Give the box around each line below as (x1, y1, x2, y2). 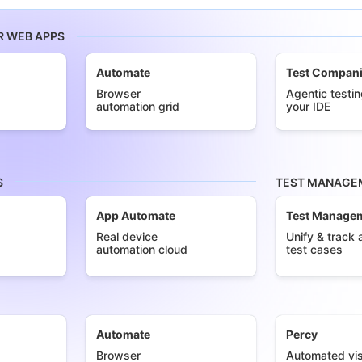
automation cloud (96, 242, 187, 257)
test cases (286, 242, 343, 257)
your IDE (286, 99, 330, 113)
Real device (96, 229, 158, 244)
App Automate (96, 208, 175, 223)
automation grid (96, 99, 179, 113)
